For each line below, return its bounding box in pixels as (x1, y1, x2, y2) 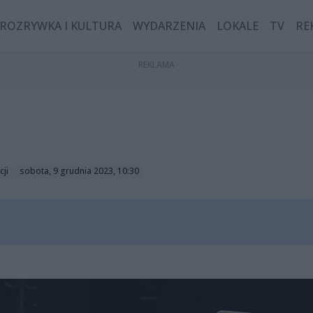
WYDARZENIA (133, 18, 206, 34)
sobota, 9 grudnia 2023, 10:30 (19, 165, 139, 177)
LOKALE (217, 18, 259, 34)
